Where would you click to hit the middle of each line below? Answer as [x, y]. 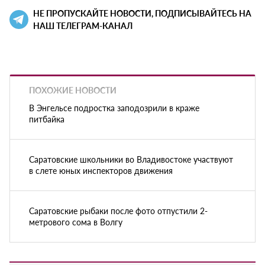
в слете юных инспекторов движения [101, 171]
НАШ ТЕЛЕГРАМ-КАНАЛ [83, 25]
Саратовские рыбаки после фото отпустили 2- [118, 211]
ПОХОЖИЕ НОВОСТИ [73, 90]
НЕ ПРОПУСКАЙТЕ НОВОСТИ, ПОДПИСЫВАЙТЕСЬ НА [142, 13]
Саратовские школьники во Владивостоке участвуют [131, 159]
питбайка [47, 119]
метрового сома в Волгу [76, 222]
